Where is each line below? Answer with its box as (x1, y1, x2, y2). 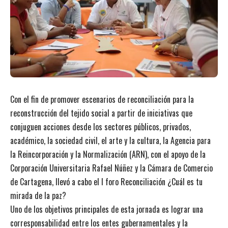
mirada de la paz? (10, 189, 66, 202)
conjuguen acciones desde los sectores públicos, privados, (10, 120, 191, 133)
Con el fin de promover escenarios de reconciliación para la (10, 93, 194, 105)
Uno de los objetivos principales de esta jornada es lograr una (10, 203, 203, 215)
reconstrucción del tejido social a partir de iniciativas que (10, 106, 192, 119)
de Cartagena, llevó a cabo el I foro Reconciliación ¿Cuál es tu (10, 175, 203, 188)
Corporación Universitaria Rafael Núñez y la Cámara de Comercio (10, 161, 213, 174)
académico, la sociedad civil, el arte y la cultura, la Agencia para (10, 134, 211, 147)
